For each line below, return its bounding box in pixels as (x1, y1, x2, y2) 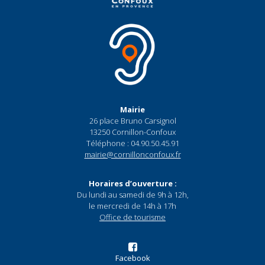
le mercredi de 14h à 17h (89, 201, 176, 212)
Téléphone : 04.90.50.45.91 (86, 138, 179, 149)
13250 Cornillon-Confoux (89, 127, 176, 138)
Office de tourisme (99, 212, 166, 223)
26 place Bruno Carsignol (89, 115, 176, 127)
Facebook (115, 253, 150, 264)
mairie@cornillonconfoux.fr (84, 149, 181, 160)
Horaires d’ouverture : (88, 178, 177, 189)
